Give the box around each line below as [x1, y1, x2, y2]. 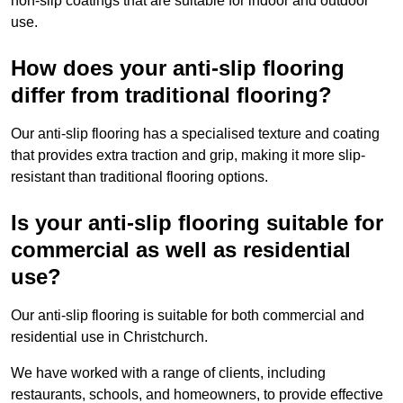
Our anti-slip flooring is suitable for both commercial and [11, 308, 364, 324]
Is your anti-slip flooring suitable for [11, 210, 383, 236]
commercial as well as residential [11, 237, 351, 263]
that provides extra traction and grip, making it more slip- [11, 148, 365, 164]
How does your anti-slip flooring [11, 56, 345, 81]
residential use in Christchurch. [11, 329, 211, 345]
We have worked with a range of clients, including [11, 365, 326, 381]
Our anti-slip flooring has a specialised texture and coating [11, 126, 380, 142]
